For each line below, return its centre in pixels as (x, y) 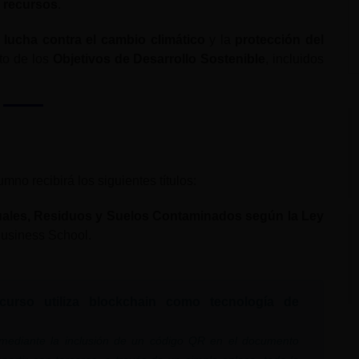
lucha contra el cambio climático (105, 39)
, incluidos (295, 58)
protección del (280, 39)
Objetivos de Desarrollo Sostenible (159, 58)
